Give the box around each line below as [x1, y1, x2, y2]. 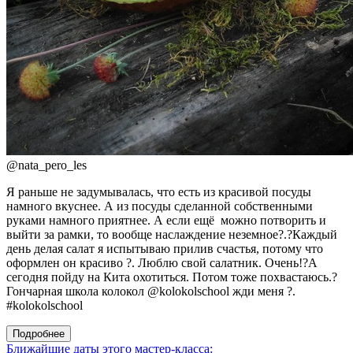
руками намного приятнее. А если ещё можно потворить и [6, 214, 326, 228]
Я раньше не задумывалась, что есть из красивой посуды [6, 185, 311, 199]
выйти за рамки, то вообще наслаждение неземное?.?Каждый [6, 228, 337, 242]
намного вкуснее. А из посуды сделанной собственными [6, 199, 313, 214]
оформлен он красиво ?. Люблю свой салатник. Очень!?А [6, 256, 318, 270]
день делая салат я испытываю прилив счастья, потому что [6, 242, 323, 256]
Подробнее [13, 328, 65, 340]
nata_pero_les [18, 158, 87, 173]
